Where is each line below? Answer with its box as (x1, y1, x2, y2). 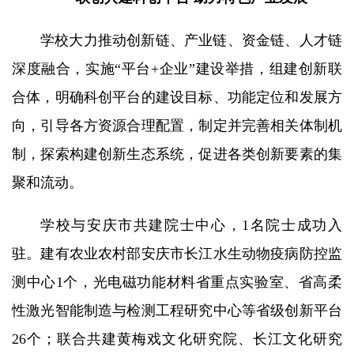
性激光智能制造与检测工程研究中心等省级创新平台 (12, 302, 342, 318)
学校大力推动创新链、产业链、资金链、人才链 (40, 32, 342, 48)
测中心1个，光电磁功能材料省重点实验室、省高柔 (12, 273, 342, 290)
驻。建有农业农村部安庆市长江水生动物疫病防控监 (12, 245, 342, 262)
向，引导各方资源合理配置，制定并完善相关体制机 (12, 117, 342, 134)
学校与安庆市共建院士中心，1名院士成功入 (40, 217, 342, 233)
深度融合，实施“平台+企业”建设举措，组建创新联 (12, 60, 342, 77)
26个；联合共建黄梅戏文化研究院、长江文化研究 (12, 330, 342, 347)
